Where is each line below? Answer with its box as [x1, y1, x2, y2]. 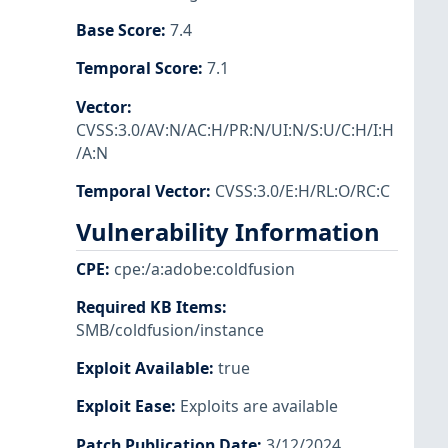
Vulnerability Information [76, 215, 380, 248]
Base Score [76, 19, 161, 42]
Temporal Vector [76, 179, 206, 202]
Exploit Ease [76, 395, 171, 418]
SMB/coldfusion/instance [76, 319, 264, 342]
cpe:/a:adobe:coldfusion [114, 258, 295, 281]
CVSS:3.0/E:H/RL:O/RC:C [215, 179, 390, 202]
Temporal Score [76, 57, 198, 80]
